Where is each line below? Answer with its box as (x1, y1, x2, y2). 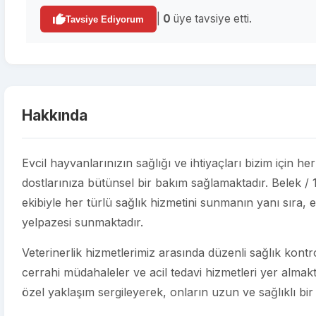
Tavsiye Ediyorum (66, 13, 144, 25)
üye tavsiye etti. (171, 12, 252, 25)
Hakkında (22, 107, 87, 124)
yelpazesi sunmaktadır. (22, 215, 143, 229)
